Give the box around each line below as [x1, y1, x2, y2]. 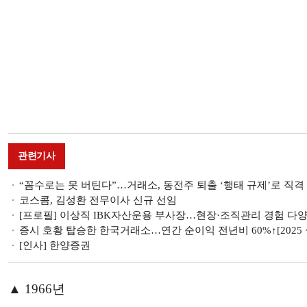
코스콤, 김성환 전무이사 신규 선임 [19, 194, 177, 206]
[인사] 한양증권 [19, 239, 90, 251]
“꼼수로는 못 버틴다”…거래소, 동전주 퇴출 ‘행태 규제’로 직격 [19, 179, 304, 191]
